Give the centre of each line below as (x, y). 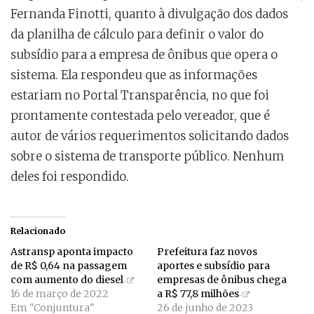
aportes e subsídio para (213, 266)
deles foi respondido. (70, 177)
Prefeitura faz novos (207, 252)
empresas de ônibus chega (222, 280)
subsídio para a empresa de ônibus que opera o (144, 55)
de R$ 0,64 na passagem (69, 266)
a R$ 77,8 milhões (198, 294)
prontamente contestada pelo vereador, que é (140, 116)
